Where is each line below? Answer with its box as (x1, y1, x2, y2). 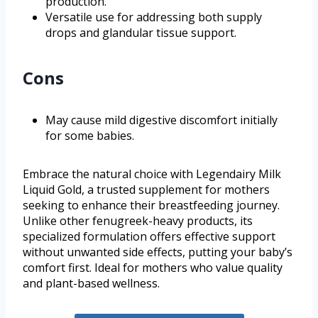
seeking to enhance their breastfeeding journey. (23, 197, 280, 214)
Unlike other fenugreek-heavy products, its (23, 213, 253, 229)
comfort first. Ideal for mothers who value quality (23, 260, 283, 276)
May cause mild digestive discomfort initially (45, 112, 278, 128)
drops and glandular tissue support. (45, 25, 236, 41)
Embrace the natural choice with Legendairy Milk (23, 166, 281, 182)
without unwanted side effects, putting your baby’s (23, 244, 292, 261)
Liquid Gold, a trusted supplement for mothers (23, 182, 270, 198)
